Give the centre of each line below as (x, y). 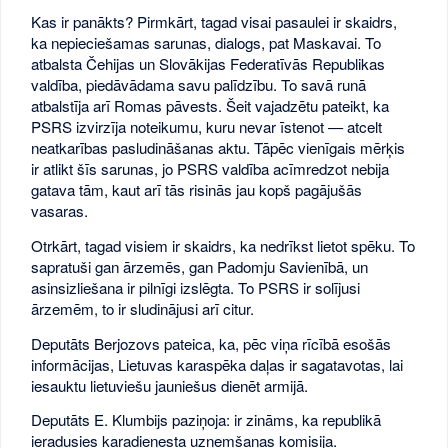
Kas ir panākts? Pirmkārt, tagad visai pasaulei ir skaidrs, (214, 22)
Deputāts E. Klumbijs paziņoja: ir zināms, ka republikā (206, 420)
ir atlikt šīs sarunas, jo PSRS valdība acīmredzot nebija (210, 169)
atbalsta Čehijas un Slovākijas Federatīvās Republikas (208, 64)
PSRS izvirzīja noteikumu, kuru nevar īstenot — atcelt (207, 127)
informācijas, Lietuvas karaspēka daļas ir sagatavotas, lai (217, 364)
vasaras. (60, 211)
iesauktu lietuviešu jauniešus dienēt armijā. (170, 385)
